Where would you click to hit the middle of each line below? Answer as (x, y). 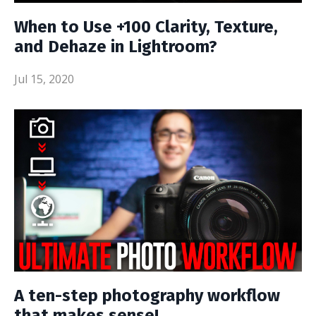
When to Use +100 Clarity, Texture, (146, 27)
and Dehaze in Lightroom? (116, 47)
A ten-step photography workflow (147, 295)
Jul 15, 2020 (44, 79)
